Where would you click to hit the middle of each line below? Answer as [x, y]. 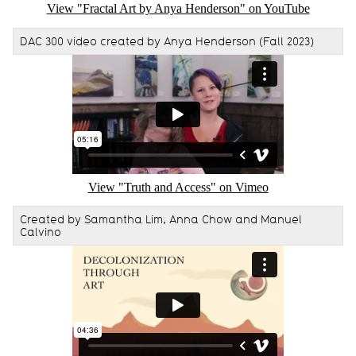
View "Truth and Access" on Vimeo [178, 187]
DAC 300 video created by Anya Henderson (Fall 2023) [167, 41]
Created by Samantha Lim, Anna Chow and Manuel [161, 219]
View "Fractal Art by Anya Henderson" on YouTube [178, 9]
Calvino [41, 232]
